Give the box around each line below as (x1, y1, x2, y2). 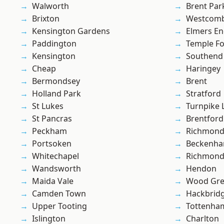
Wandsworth (32, 163, 81, 174)
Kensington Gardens (32, 25, 110, 37)
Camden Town (32, 188, 86, 199)
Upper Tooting (32, 200, 87, 212)
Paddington (32, 38, 76, 49)
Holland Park (32, 88, 81, 99)
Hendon (186, 163, 216, 174)
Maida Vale (32, 175, 73, 187)
